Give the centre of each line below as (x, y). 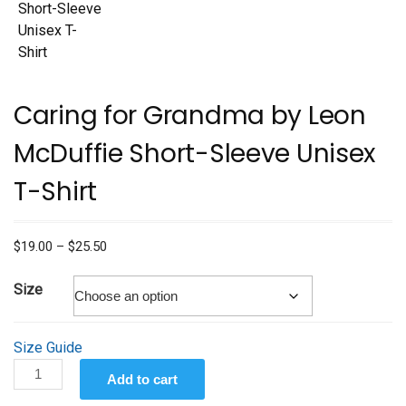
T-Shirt (56, 192)
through (129, 306)
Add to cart (143, 380)
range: (124, 266)
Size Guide (48, 348)
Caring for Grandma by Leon (190, 116)
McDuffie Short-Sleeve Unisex (195, 154)
